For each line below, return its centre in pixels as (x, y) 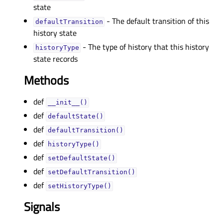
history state (55, 33)
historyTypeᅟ (57, 48)
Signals (42, 207)
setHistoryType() (79, 186)
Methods (46, 80)
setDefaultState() (81, 158)
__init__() (67, 103)
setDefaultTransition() (91, 172)
